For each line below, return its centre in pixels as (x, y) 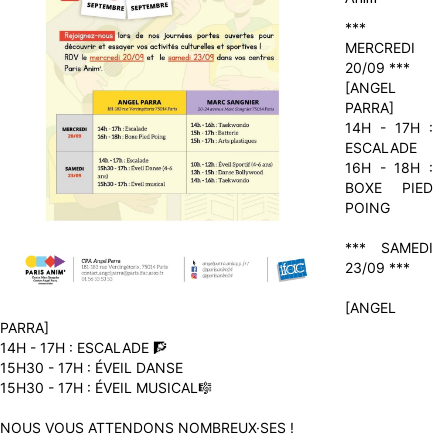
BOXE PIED (389, 187)
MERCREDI (380, 47)
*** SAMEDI (389, 247)
